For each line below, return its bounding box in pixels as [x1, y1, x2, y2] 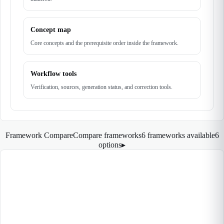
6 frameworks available [141, 131, 215, 139]
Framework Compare [5, 131, 73, 139]
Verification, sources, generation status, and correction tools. [30, 83, 172, 90]
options [98, 140, 121, 149]
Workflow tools [30, 70, 76, 77]
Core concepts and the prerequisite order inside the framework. [30, 39, 178, 46]
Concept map [30, 26, 71, 33]
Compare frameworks [72, 131, 141, 139]
